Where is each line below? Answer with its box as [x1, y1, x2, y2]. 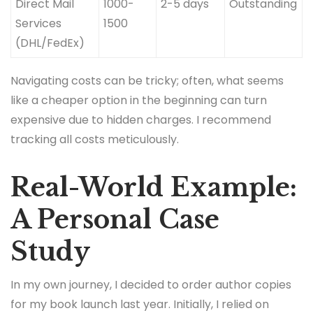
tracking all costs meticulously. [10, 131, 179, 148]
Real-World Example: [10, 172, 297, 204]
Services [15, 15, 62, 32]
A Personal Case [10, 204, 219, 236]
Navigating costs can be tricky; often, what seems [10, 73, 284, 89]
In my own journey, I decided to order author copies [10, 277, 291, 293]
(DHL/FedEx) [15, 35, 85, 52]
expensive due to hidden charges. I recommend [10, 112, 271, 129]
